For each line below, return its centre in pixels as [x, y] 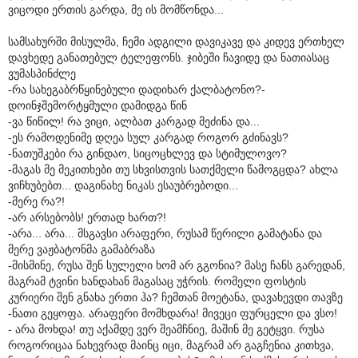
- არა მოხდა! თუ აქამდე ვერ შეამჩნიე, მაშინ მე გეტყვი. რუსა [166, 329]
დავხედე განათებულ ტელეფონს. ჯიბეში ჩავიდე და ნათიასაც [169, 57]
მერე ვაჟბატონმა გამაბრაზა [82, 249]
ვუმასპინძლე [42, 73]
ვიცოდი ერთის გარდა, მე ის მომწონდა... [116, 9]
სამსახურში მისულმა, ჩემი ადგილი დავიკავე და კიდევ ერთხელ [176, 41]
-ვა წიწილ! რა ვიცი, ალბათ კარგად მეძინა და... [134, 121]
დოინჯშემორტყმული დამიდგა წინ [97, 105]
